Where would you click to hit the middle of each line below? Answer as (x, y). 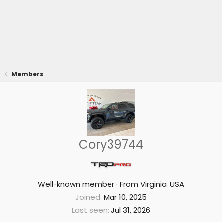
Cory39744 (111, 144)
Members (28, 74)
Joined (88, 197)
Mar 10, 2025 (125, 197)
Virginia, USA (162, 184)
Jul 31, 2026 (131, 210)
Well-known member (76, 184)
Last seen (90, 210)
